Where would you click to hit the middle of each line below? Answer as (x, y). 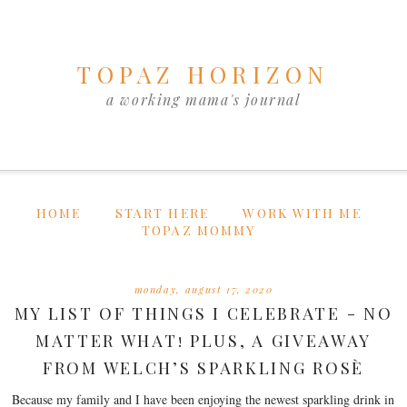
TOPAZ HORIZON (203, 74)
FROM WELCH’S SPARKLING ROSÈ (203, 368)
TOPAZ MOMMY (199, 230)
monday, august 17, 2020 (203, 290)
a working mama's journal (203, 99)
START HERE (162, 213)
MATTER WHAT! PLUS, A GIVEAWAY (203, 341)
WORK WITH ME (302, 213)
